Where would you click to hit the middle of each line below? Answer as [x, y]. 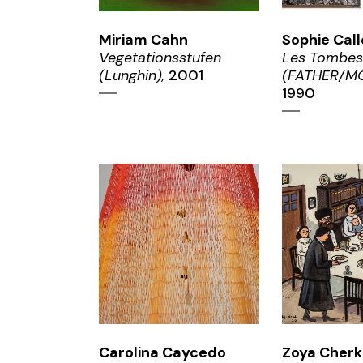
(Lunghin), [132, 75]
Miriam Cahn [143, 39]
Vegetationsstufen [160, 57]
